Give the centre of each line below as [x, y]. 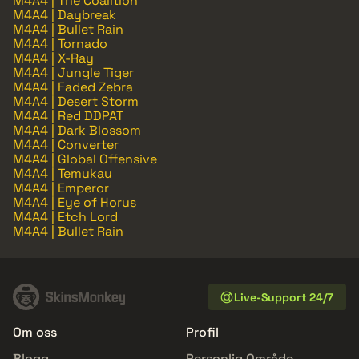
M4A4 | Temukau [63, 174]
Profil [202, 333]
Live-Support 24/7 [284, 297]
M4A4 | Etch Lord [65, 217]
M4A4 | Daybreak [65, 15]
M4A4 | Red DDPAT [68, 116]
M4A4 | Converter [66, 145]
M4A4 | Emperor [61, 188]
